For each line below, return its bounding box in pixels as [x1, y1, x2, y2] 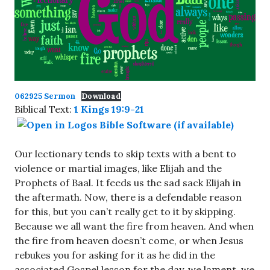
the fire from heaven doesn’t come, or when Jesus [14, 234, 243, 247]
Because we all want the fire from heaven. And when [14, 220, 254, 233]
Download [81, 91, 121, 102]
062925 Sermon [14, 91, 75, 102]
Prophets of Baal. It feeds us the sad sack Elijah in [14, 177, 241, 189]
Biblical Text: [14, 103, 74, 116]
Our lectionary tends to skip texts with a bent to [14, 148, 236, 160]
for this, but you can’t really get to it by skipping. [14, 206, 236, 218]
